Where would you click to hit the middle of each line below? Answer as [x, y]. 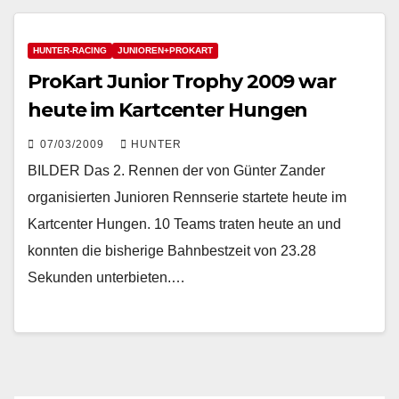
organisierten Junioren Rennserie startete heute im [187, 198]
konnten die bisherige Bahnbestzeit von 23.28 [172, 251]
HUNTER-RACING [70, 51]
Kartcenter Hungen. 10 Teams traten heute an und [184, 224]
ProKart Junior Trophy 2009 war [182, 82]
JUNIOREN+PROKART [165, 51]
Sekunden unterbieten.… [106, 278]
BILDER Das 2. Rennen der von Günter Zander [176, 171]
